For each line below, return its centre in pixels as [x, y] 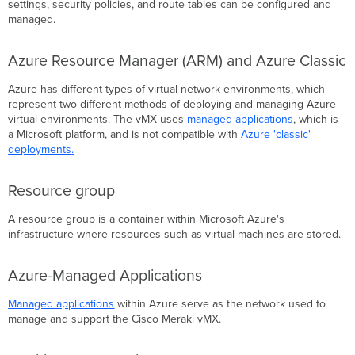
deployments [40, 149]
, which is [316, 119]
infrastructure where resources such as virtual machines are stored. [175, 234]
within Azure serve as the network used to [220, 303]
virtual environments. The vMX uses [98, 119]
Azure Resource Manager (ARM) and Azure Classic [177, 61]
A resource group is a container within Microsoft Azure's [147, 219]
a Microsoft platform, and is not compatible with [123, 134]
